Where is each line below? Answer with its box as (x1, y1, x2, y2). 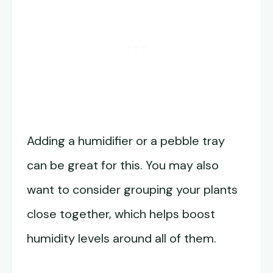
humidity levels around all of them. (27, 230, 219, 247)
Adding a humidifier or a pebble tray (27, 133, 225, 149)
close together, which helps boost (27, 206, 215, 222)
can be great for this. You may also (27, 157, 219, 174)
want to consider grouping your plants (27, 182, 238, 198)
